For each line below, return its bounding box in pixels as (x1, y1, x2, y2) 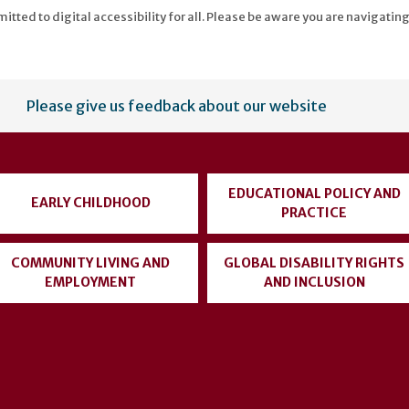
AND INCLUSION (263, 273, 365, 290)
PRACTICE (281, 204, 347, 221)
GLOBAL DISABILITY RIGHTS (224, 254, 404, 271)
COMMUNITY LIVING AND (11, 254, 170, 271)
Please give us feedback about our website (26, 96, 327, 115)
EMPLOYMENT (45, 273, 136, 290)
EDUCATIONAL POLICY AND (227, 184, 401, 202)
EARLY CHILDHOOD (30, 194, 151, 212)
